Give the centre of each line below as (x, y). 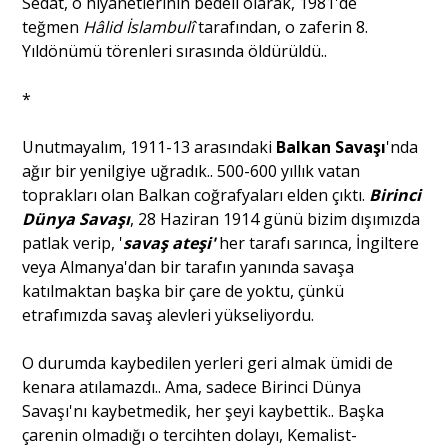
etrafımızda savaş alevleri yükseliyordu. (168, 314)
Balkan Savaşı (331, 146)
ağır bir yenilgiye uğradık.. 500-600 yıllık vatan (191, 170)
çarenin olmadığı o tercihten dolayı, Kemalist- (190, 434)
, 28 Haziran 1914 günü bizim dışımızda (275, 218)
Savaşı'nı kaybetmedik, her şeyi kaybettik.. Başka (203, 410)
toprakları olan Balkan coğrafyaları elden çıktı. (196, 194)
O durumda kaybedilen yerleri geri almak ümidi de (208, 362)
